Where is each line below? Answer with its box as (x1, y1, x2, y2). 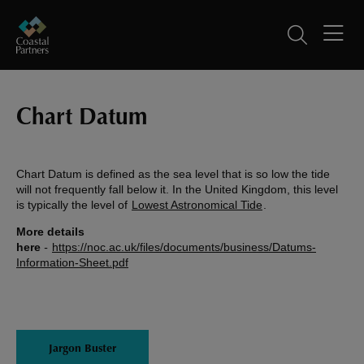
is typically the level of (16, 198, 131, 212)
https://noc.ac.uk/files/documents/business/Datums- (52, 240, 316, 254)
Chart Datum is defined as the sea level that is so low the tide (16, 167, 330, 181)
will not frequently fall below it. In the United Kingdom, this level (16, 183, 338, 197)
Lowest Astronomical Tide (132, 198, 262, 212)
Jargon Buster (49, 344, 116, 356)
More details (16, 225, 84, 239)
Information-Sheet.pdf (16, 256, 128, 270)
